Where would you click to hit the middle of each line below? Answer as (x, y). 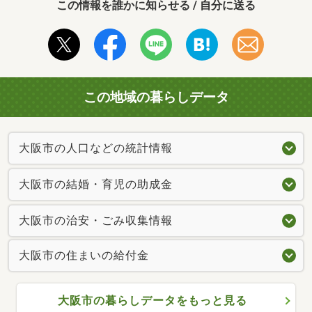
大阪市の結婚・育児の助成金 (96, 185)
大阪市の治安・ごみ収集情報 (96, 221)
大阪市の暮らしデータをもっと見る (152, 301)
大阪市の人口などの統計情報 (96, 148)
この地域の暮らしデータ (156, 97)
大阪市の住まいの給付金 (84, 256)
